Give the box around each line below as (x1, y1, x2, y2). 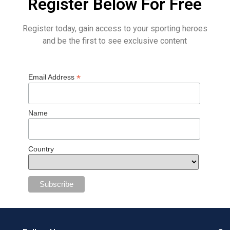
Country (28, 144, 54, 153)
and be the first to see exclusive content (43, 36, 187, 46)
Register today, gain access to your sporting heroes (22, 24, 207, 34)
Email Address (28, 72, 76, 81)
